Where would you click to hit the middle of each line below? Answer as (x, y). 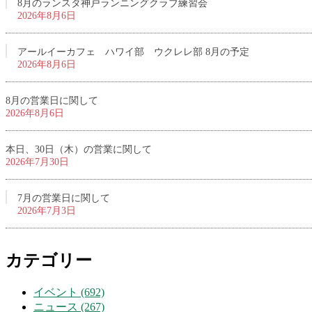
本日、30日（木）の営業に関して (79, 149)
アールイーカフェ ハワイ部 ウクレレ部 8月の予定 (133, 52)
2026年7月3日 (47, 210)
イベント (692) (69, 292)
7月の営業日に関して (64, 198)
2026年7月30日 (37, 162)
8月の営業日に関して (52, 100)
